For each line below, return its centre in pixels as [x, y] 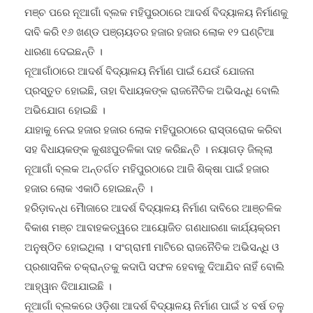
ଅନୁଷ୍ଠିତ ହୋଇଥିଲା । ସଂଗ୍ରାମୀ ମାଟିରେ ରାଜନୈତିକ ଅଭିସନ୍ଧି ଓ [152, 233]
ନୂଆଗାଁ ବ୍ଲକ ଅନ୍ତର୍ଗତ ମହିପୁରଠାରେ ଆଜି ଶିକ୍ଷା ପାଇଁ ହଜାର [147, 154]
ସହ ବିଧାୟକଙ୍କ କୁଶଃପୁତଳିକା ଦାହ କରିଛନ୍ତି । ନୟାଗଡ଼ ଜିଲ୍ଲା [148, 135]
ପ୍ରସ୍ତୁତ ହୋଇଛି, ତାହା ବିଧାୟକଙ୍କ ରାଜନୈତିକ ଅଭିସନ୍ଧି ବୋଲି [152, 76]
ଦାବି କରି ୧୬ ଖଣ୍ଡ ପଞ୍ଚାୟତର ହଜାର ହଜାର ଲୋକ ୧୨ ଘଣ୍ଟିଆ [150, 17]
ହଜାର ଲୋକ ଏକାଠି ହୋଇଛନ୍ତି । [89, 174]
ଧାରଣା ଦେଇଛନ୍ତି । [64, 37]
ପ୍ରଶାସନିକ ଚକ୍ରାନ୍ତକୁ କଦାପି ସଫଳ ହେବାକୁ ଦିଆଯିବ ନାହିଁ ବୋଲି [154, 252]
